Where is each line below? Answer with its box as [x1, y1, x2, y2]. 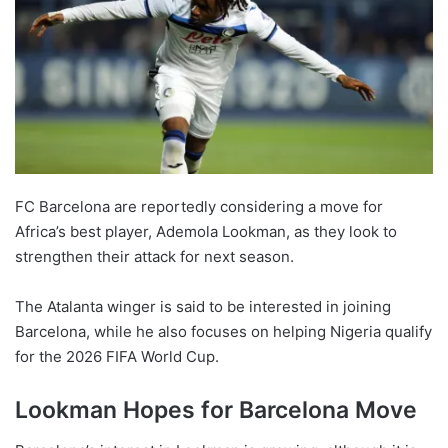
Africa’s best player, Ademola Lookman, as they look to [15, 222, 397, 242]
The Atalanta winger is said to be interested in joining [15, 297, 391, 317]
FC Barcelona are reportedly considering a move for [15, 197, 383, 217]
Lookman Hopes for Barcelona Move [15, 396, 417, 425]
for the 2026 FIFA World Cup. [15, 347, 219, 367]
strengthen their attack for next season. [15, 247, 294, 267]
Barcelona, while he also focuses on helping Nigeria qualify [15, 322, 432, 342]
